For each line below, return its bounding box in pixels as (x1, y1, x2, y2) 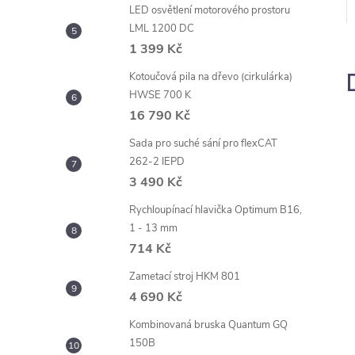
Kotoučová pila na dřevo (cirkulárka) (129, 70, 292, 84)
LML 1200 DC (129, 21, 194, 36)
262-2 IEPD (129, 155, 185, 169)
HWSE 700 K (129, 88, 191, 102)
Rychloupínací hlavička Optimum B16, (129, 203, 302, 217)
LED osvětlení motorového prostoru (129, 3, 290, 17)
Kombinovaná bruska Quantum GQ (129, 318, 288, 332)
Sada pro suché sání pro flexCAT (129, 136, 277, 151)
